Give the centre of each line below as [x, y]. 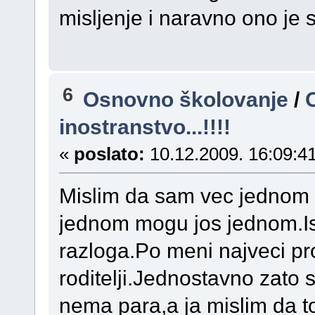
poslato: [109, 154]
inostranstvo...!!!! [144, 126]
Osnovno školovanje [186, 99]
